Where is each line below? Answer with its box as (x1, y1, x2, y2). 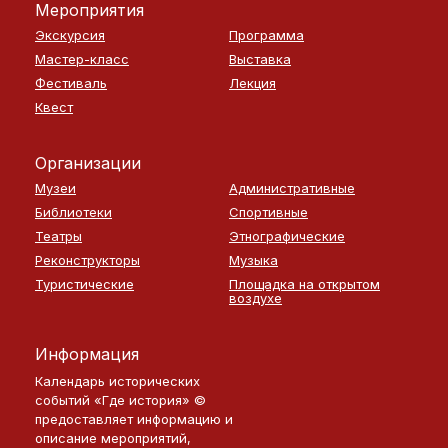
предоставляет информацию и (35, 411, 233, 427)
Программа (229, 27, 304, 43)
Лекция (229, 75, 276, 91)
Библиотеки (35, 204, 112, 220)
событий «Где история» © (35, 392, 206, 408)
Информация (35, 344, 139, 364)
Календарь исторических (35, 373, 200, 389)
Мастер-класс (35, 51, 129, 67)
